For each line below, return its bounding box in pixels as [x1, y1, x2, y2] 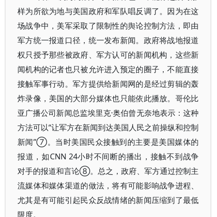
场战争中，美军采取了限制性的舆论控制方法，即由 [17, 20, 199, 31]
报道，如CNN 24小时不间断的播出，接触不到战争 [17, 151, 199, 162]
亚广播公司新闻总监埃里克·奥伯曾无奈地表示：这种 [17, 108, 199, 118]
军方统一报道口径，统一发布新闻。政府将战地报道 [17, 35, 199, 46]
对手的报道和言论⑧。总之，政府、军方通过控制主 [17, 166, 199, 176]
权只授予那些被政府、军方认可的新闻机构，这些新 [17, 49, 199, 60]
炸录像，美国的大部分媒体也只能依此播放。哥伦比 [17, 93, 199, 104]
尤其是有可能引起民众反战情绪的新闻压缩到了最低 [17, 195, 199, 205]
